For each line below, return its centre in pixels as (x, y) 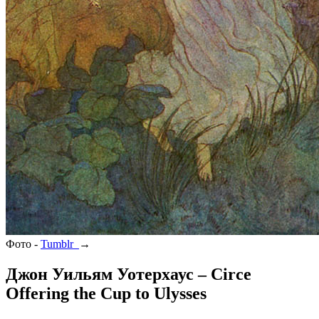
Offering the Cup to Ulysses (106, 293)
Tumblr (60, 244)
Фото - (23, 244)
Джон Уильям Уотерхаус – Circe (129, 274)
